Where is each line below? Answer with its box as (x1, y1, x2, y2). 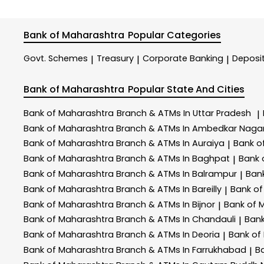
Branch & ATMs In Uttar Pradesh (117, 107, 251, 119)
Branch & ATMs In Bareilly (116, 183, 222, 195)
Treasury (97, 52, 134, 65)
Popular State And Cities (128, 82, 245, 97)
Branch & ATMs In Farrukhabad (116, 243, 246, 256)
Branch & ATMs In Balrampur (116, 167, 237, 180)
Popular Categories (128, 28, 222, 42)
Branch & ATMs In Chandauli (116, 213, 236, 226)
